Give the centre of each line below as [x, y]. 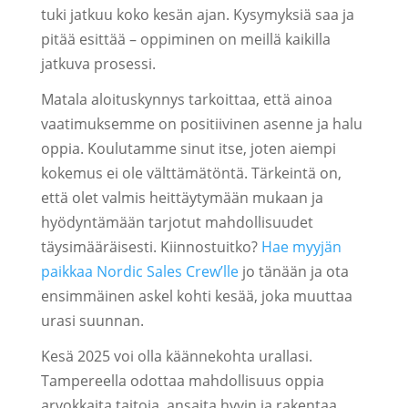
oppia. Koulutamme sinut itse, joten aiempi [188, 148]
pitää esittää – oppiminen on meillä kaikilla [185, 39]
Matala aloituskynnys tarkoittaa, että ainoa [186, 99]
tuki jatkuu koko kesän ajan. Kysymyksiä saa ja [197, 15]
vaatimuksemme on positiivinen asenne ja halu [201, 124]
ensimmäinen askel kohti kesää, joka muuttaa [196, 296]
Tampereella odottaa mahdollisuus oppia [182, 381]
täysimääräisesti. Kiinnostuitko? [151, 247]
